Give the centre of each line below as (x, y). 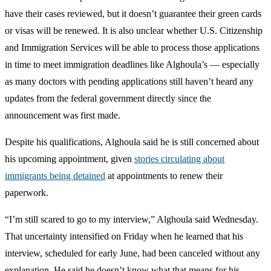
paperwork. (27, 192)
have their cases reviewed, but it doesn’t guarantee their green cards (133, 13)
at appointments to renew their (164, 175)
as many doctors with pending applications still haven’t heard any (129, 81)
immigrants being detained (55, 175)
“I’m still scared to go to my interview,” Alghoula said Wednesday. (132, 219)
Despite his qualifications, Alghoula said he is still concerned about (132, 142)
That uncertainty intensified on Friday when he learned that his (124, 236)
